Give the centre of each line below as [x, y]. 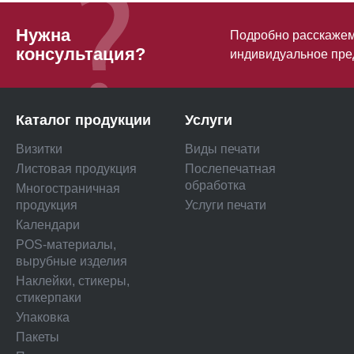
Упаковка [43, 318]
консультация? [81, 55]
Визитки [39, 149]
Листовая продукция [76, 169]
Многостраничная [68, 189]
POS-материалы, [66, 245]
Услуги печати [226, 205]
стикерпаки [49, 298]
